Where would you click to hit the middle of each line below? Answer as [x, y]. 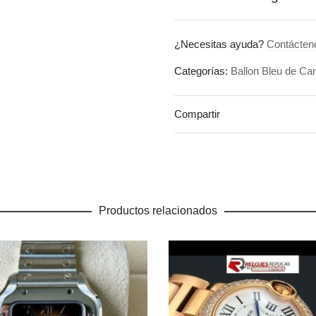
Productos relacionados [158, 211]
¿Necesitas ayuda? [221, 44]
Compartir [197, 114]
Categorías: [203, 71]
